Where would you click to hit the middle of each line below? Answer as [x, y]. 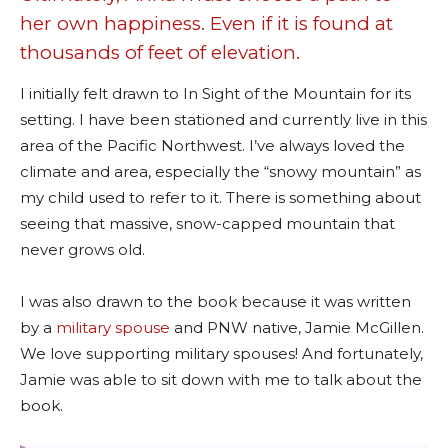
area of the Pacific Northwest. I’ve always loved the [212, 145]
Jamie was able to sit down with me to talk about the [221, 379]
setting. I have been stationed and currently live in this [223, 119]
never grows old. [82, 249]
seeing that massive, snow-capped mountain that [207, 223]
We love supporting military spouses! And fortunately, [221, 353]
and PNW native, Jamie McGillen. [297, 327]
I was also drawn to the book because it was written [215, 301]
